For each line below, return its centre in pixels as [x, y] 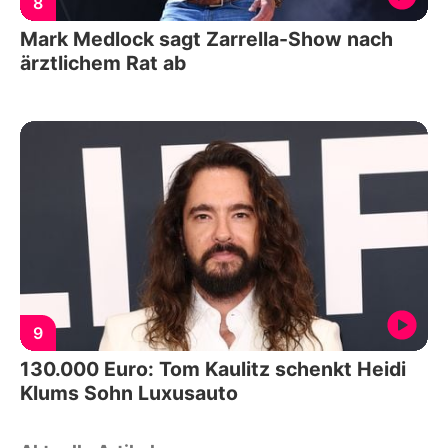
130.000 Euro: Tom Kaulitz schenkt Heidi [213, 368]
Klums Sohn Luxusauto [129, 392]
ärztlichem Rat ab [103, 63]
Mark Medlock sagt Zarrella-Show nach [206, 39]
